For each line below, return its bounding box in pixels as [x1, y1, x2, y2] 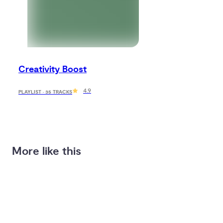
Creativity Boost [18, 63, 87, 75]
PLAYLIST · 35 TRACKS [18, 89, 72, 96]
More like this [12, 144, 81, 159]
